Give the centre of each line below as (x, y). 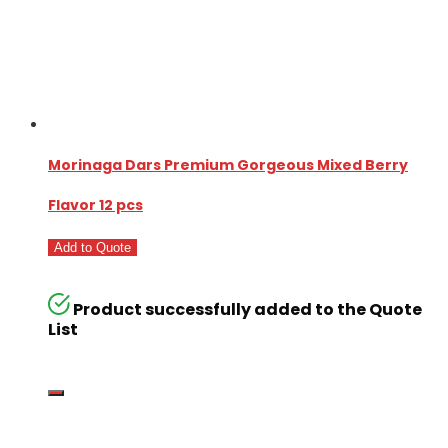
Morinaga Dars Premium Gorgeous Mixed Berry (228, 165)
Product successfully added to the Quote (248, 310)
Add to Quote (92, 247)
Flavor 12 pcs (95, 205)
